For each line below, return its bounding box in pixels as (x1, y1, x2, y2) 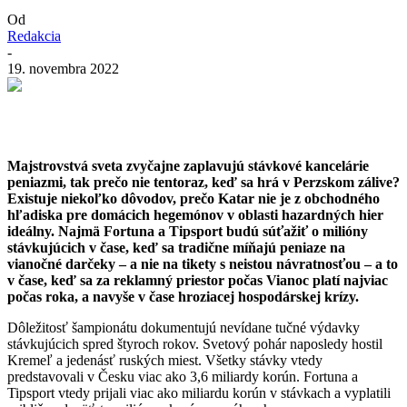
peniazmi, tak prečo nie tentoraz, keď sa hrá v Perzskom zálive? (7, 174, 400, 190)
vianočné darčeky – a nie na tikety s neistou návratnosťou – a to (7, 255, 398, 272)
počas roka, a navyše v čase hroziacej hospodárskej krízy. (7, 288, 359, 304)
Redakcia (7, 27, 61, 44)
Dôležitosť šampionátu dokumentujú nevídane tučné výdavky (7, 319, 360, 335)
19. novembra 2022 (7, 60, 119, 76)
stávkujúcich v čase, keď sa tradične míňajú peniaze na (7, 239, 345, 255)
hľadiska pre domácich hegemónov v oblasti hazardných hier (7, 206, 383, 223)
